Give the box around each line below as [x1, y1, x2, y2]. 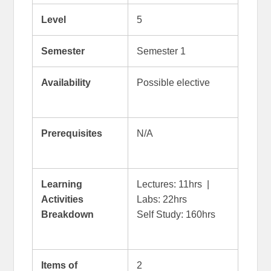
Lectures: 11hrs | [136, 178, 209, 189]
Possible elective [136, 77, 210, 88]
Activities [41, 194, 83, 204]
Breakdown [41, 209, 94, 220]
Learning [41, 178, 82, 189]
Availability [41, 77, 91, 88]
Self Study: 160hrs [136, 209, 215, 220]
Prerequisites [41, 128, 102, 139]
